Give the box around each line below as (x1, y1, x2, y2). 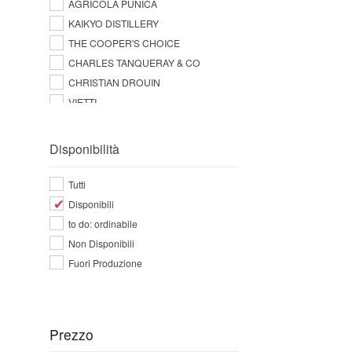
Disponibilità (49, 139, 119, 158)
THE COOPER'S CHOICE (68, 36, 180, 50)
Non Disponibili (68, 236, 134, 251)
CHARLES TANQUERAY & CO (68, 56, 200, 70)
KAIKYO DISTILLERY (68, 16, 159, 31)
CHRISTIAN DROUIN (68, 75, 160, 90)
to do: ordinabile (68, 217, 137, 231)
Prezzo (49, 324, 93, 345)
